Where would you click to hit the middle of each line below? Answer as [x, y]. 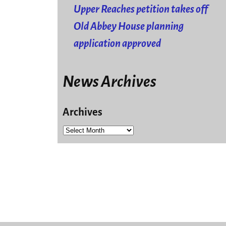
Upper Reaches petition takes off [141, 9]
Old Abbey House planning [129, 26]
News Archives [109, 82]
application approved [118, 43]
